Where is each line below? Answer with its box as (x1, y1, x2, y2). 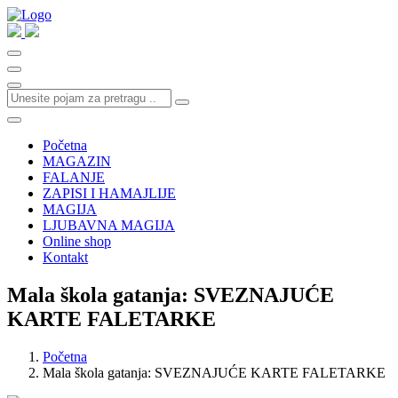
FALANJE (43, 170, 105, 185)
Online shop (43, 234, 111, 249)
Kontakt (43, 250, 88, 265)
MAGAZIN (43, 154, 111, 169)
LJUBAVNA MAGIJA (43, 218, 175, 233)
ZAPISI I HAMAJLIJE (43, 186, 176, 201)
